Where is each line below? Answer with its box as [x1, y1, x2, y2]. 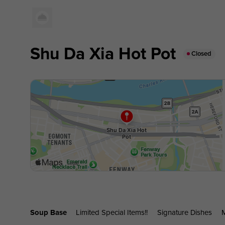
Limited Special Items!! [76, 207, 148, 217]
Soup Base [30, 207, 67, 217]
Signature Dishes [157, 207, 212, 217]
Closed [191, 50, 212, 57]
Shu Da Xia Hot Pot [30, 43, 176, 64]
